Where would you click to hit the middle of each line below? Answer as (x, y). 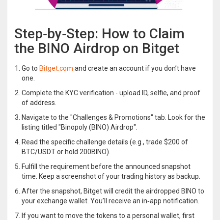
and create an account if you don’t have (135, 68)
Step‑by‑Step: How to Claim (99, 33)
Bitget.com (56, 68)
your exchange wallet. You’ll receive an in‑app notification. (110, 201)
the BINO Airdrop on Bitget (97, 48)
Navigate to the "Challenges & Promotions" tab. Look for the (113, 117)
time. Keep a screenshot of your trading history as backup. (111, 176)
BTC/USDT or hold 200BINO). (66, 151)
